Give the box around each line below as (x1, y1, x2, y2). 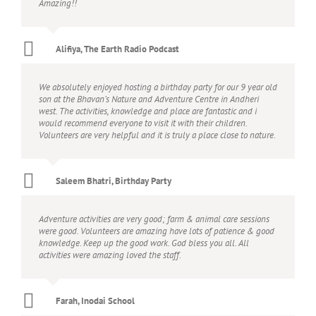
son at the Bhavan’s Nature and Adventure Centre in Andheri (39, 93, 259, 105)
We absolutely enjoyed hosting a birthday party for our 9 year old (39, 81, 277, 93)
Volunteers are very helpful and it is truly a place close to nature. (39, 129, 276, 141)
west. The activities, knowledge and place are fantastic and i (39, 105, 257, 117)
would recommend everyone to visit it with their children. (39, 117, 247, 129)
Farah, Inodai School (56, 295, 135, 307)
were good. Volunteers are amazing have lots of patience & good (39, 225, 274, 237)
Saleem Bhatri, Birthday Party (56, 175, 171, 187)
